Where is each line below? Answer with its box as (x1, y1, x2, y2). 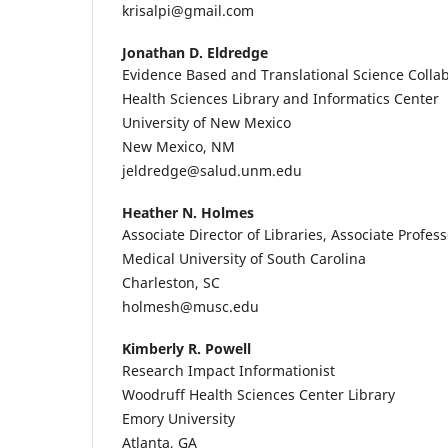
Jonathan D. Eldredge (122, 42, 268, 62)
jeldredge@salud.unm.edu (122, 160, 302, 180)
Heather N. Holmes (122, 203, 254, 222)
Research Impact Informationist (122, 361, 335, 381)
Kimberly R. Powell (122, 339, 251, 359)
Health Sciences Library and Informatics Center (122, 88, 439, 108)
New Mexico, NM (122, 136, 235, 156)
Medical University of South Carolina (122, 249, 366, 268)
